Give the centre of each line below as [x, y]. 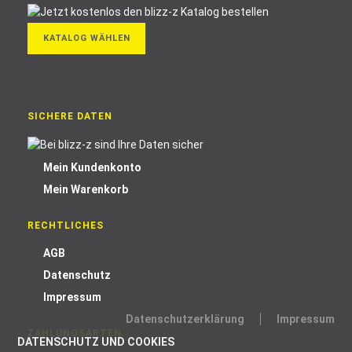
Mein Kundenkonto [92, 167]
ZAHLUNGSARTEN [75, 333]
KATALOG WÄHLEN [86, 38]
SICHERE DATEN [70, 116]
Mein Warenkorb [86, 189]
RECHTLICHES [66, 225]
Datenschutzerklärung [185, 319]
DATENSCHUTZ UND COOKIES [96, 342]
